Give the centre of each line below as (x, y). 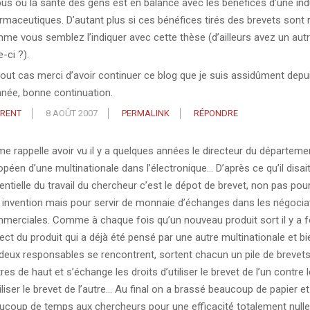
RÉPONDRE (216, 113)
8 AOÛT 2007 (71, 113)
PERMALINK (145, 113)
